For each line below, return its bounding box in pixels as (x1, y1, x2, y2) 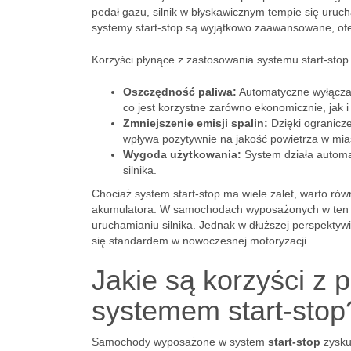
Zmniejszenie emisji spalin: (123, 117, 268, 129)
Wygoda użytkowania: (123, 148, 241, 161)
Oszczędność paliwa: (123, 85, 237, 98)
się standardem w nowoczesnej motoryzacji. (92, 234, 309, 247)
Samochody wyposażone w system (92, 335, 268, 348)
